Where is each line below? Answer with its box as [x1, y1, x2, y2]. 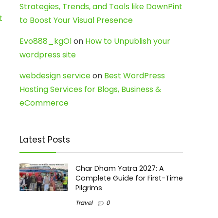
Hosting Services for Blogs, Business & [19, 84, 161, 95]
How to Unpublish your [85, 36, 170, 47]
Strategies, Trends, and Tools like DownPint [19, 1, 182, 12]
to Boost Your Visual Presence [19, 15, 133, 26]
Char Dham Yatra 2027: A [75, 163, 164, 173]
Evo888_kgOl [19, 36, 72, 47]
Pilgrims [75, 183, 102, 193]
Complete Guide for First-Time [75, 173, 183, 183]
